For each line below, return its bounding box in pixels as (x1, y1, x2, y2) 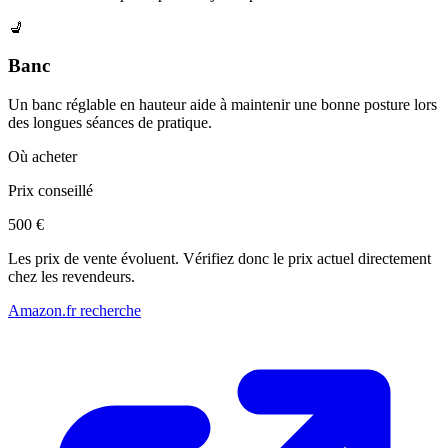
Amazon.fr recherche (8, 302, 141, 320)
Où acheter (8, 148, 77, 166)
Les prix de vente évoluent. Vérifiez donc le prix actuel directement (8, 250, 431, 268)
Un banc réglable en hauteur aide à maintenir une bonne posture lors (8, 96, 437, 114)
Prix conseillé (8, 182, 93, 200)
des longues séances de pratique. (8, 114, 212, 132)
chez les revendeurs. (8, 268, 135, 286)
